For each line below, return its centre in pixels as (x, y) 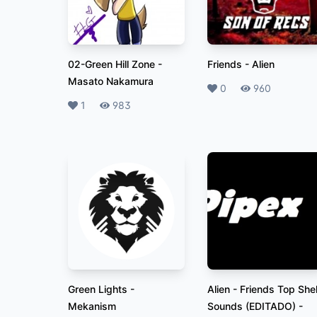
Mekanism (92, 306)
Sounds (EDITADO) (252, 306)
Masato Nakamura (111, 81)
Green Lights (98, 289)
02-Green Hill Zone (111, 64)
